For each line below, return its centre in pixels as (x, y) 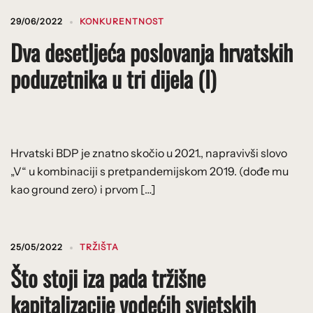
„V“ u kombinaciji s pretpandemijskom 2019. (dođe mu (150, 171)
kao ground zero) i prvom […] (83, 189)
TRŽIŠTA (99, 247)
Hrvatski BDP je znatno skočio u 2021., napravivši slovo (149, 153)
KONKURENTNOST (122, 21)
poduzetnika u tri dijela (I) (113, 78)
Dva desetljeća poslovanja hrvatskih (152, 52)
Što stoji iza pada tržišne (108, 277)
